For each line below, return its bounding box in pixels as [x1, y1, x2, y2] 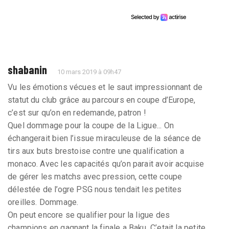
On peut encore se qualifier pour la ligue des [8, 210, 170, 220]
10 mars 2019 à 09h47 [57, 67, 122, 76]
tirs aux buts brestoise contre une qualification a [8, 146, 184, 156]
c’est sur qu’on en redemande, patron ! [8, 107, 146, 118]
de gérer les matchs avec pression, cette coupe [8, 171, 182, 181]
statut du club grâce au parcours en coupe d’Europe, [8, 95, 196, 105]
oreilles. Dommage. [8, 197, 79, 207]
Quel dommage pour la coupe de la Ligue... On [8, 120, 174, 130]
